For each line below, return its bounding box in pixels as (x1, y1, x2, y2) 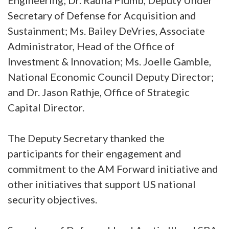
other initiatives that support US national (8, 178, 196, 190)
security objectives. (8, 193, 97, 205)
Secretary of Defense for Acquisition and (8, 9, 196, 21)
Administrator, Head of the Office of (8, 40, 175, 52)
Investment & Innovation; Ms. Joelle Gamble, (8, 55, 211, 67)
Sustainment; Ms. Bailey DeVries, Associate (8, 25, 205, 37)
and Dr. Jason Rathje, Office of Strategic (8, 86, 190, 98)
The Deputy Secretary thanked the (8, 132, 165, 144)
